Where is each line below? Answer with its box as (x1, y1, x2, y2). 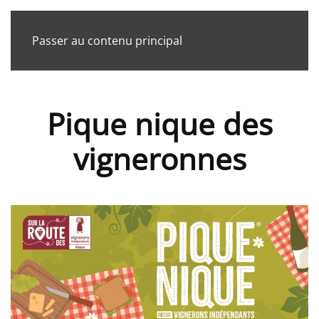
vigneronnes (73, 139, 246, 179)
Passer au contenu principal (32, 33, 182, 48)
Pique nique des (46, 104, 273, 144)
